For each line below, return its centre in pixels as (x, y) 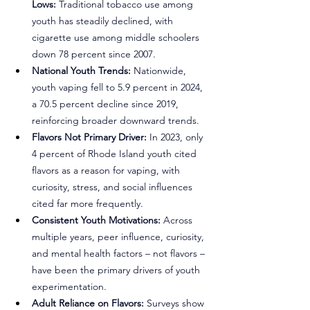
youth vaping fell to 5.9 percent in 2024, (119, 87)
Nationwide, (161, 70)
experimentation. (69, 286)
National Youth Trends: (83, 70)
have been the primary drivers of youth (117, 270)
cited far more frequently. (88, 203)
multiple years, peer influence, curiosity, (119, 236)
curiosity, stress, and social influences (113, 186)
